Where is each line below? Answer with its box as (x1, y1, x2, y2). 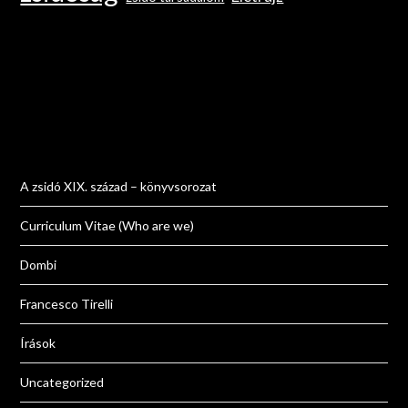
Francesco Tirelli (20, 296, 114, 312)
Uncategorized (20, 374, 105, 391)
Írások (20, 335, 56, 352)
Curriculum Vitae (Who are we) (20, 218, 195, 234)
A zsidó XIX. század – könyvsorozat (20, 178, 218, 195)
